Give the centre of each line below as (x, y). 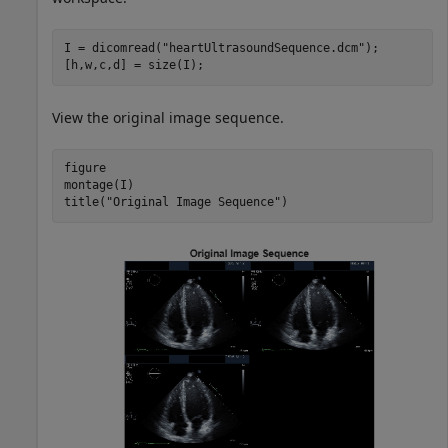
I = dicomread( (112, 48)
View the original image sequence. (168, 117)
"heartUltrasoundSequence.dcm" (263, 48)
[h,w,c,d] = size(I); (133, 65)
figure (84, 168)
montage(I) (98, 185)
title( (84, 202)
